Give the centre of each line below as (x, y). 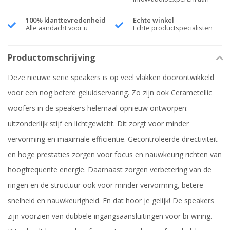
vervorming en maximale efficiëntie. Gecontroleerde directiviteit (113, 139)
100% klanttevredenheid (66, 20)
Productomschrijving (52, 58)
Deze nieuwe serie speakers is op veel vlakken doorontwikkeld (111, 78)
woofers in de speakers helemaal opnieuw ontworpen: (98, 108)
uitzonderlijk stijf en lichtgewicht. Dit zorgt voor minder (98, 124)
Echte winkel (154, 20)
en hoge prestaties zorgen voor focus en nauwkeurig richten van (115, 155)
